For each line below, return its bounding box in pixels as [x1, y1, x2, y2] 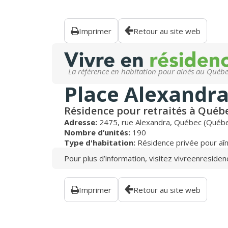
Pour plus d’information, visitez [64, 153, 174, 163]
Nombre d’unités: [64, 127, 132, 137]
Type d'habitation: [64, 137, 137, 148]
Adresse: [64, 117, 99, 127]
